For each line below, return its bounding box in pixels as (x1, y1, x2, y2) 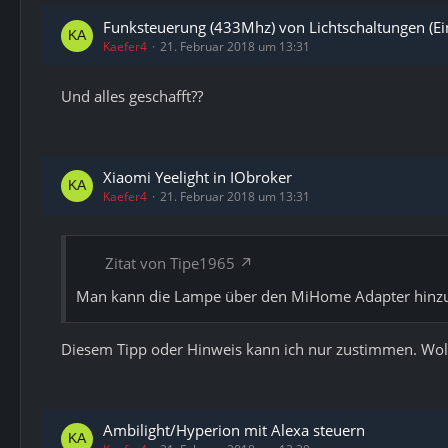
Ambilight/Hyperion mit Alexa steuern (103, 420, 365, 440)
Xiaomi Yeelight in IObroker (103, 167, 292, 187)
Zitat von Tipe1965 (105, 253, 235, 273)
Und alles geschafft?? (61, 86, 203, 106)
